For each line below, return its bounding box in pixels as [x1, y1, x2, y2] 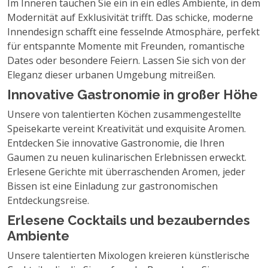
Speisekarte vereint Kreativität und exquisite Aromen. [7, 122, 246, 135]
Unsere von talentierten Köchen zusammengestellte [7, 108, 241, 121]
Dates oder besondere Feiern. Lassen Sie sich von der [7, 54, 246, 67]
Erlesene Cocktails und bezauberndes [7, 212, 250, 228]
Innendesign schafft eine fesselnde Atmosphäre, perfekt [7, 25, 260, 38]
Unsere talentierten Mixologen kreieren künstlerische [7, 249, 249, 262]
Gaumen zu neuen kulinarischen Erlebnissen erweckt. [7, 151, 246, 164]
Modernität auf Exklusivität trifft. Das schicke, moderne [7, 11, 253, 24]
